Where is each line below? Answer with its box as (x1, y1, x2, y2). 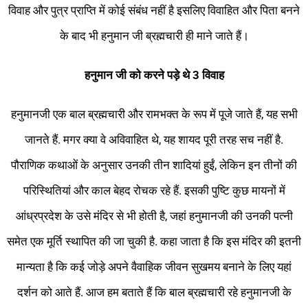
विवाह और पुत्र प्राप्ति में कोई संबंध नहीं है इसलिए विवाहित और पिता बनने (8, 3, 300, 18)
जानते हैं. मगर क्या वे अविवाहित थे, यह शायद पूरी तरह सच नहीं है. (25, 133, 283, 147)
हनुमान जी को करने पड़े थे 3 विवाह (84, 68, 224, 82)
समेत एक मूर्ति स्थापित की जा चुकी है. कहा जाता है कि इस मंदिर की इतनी (7, 234, 301, 249)
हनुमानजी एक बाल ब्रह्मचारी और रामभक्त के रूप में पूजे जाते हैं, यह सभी (10, 107, 298, 122)
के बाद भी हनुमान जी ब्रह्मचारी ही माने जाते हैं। (59, 29, 249, 43)
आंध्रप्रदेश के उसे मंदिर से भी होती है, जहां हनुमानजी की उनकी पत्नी (15, 209, 293, 223)
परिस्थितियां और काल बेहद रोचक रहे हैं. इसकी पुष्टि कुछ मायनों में (23, 184, 285, 198)
